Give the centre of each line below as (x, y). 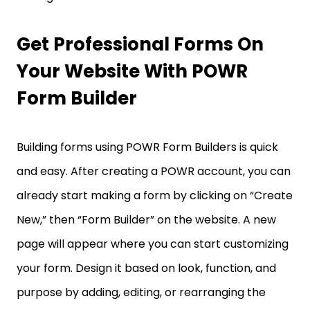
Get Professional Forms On (140, 44)
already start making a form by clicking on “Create (155, 195)
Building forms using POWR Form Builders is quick (147, 147)
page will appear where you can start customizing (153, 244)
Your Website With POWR (132, 71)
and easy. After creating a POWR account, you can (154, 171)
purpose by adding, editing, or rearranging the (141, 292)
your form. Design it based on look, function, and (146, 268)
